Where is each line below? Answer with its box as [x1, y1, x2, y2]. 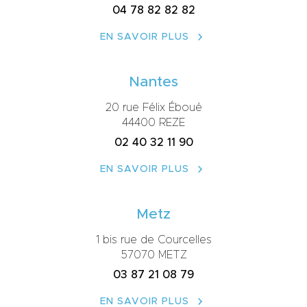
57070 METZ [120, 249, 187, 260]
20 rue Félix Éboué [105, 102, 202, 113]
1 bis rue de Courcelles [95, 234, 212, 245]
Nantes [129, 75, 178, 89]
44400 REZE [122, 117, 185, 128]
